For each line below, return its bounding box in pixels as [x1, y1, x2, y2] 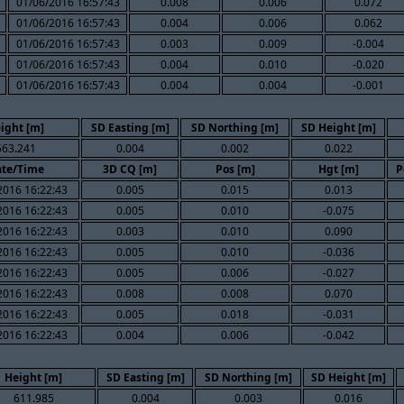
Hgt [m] [317, 161, 359, 177]
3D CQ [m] [103, 161, 157, 177]
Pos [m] [215, 161, 255, 177]
